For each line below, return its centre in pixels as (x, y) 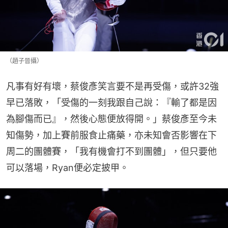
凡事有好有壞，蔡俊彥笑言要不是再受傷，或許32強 (112, 87)
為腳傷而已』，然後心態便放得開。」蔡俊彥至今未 (111, 119)
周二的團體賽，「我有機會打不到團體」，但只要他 (111, 152)
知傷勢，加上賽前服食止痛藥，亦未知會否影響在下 (111, 135)
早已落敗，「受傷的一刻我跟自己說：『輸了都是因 (111, 103)
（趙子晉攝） (24, 61)
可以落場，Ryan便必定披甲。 (67, 168)
